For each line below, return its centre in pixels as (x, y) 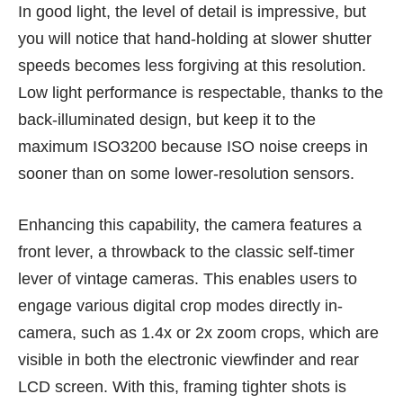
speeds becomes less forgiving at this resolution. (192, 65)
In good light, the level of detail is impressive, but (192, 11)
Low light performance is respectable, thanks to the (201, 92)
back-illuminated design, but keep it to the (167, 119)
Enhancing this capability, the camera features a (190, 224)
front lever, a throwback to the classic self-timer (186, 251)
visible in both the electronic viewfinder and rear (188, 359)
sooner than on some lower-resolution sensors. (186, 173)
